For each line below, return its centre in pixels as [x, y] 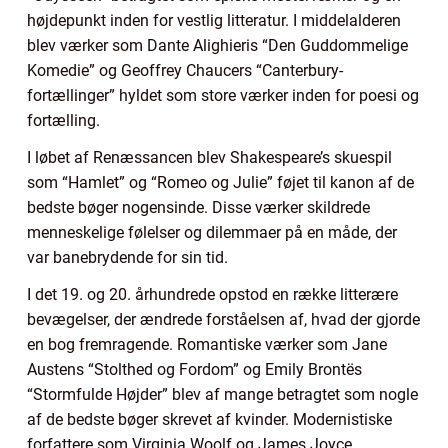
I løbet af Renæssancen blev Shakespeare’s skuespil [209, 157]
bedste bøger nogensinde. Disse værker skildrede [198, 207]
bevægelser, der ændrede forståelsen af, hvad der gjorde [223, 319]
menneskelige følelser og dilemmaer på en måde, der [212, 232]
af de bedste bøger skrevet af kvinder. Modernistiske [209, 419]
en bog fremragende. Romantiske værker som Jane [207, 344]
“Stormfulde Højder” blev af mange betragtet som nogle [222, 394]
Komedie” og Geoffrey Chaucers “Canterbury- [185, 70]
